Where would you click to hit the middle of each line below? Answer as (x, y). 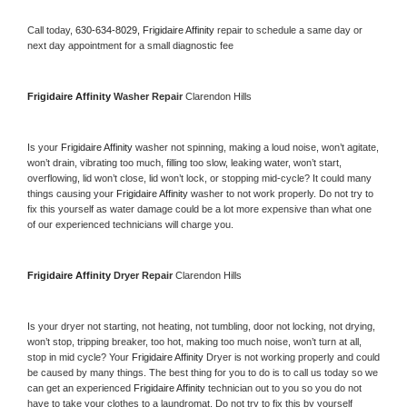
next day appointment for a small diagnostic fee (130, 45)
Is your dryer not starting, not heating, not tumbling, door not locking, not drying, (201, 326)
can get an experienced (80, 387)
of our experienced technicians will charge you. (130, 224)
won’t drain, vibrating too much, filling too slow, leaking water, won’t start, (184, 162)
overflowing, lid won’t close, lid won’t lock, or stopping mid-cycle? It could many (199, 178)
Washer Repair (149, 96)
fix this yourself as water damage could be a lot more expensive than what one (199, 208)
